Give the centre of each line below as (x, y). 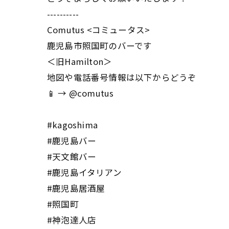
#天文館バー (72, 156)
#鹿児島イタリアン (84, 172)
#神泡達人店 (72, 220)
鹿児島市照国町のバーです (100, 45)
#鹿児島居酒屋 (76, 188)
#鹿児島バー (72, 141)
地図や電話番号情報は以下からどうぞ (122, 77)
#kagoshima (72, 125)
